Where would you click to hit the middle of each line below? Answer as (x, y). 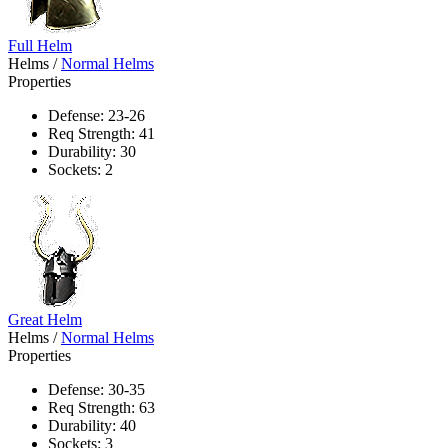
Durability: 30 (92, 151)
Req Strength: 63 (101, 407)
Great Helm (45, 319)
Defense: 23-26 (96, 115)
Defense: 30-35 (96, 389)
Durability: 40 (92, 425)
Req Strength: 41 (101, 133)
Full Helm (40, 45)
